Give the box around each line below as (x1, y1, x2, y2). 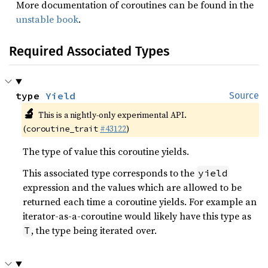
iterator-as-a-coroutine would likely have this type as (23, 209, 252, 223)
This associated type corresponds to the (23, 166, 197, 179)
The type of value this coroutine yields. (23, 145, 190, 158)
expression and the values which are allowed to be (23, 181, 242, 194)
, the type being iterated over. (31, 224, 157, 237)
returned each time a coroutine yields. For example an (23, 195, 257, 208)
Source (229, 90, 259, 101)
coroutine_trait (26, 123, 99, 134)
